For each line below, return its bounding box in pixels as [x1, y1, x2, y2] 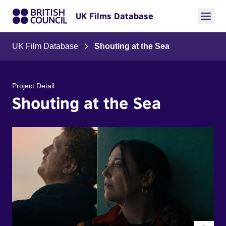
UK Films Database [76, 11, 153, 21]
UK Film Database [12, 42, 78, 50]
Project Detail [12, 82, 54, 90]
